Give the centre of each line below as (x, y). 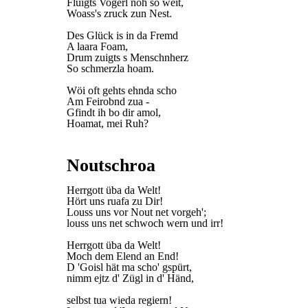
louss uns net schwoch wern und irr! (145, 223)
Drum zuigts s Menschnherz (128, 57)
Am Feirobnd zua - (108, 101)
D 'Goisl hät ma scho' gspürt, (129, 267)
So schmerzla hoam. (110, 68)
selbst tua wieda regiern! (119, 300)
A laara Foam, (97, 46)
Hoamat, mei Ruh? (108, 123)
